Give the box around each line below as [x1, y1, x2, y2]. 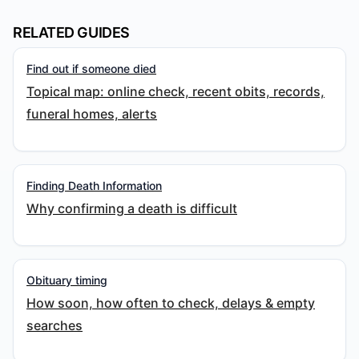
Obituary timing [26, 273, 107, 287]
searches [26, 317, 83, 333]
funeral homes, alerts [26, 106, 157, 122]
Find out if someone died [26, 62, 156, 75]
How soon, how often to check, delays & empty [26, 295, 315, 311]
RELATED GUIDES [13, 24, 130, 41]
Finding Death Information [26, 179, 162, 192]
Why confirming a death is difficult [26, 200, 237, 216]
